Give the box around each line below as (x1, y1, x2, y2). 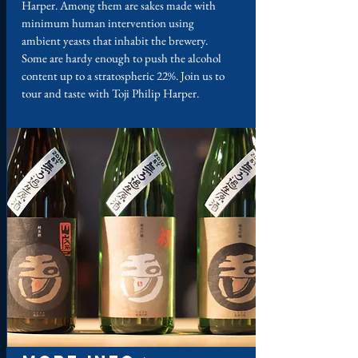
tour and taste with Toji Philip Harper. (22, 86, 199, 101)
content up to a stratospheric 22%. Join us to (22, 68, 225, 83)
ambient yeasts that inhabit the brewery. (22, 33, 208, 48)
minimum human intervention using (22, 15, 194, 30)
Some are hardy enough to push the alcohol (22, 50, 221, 66)
